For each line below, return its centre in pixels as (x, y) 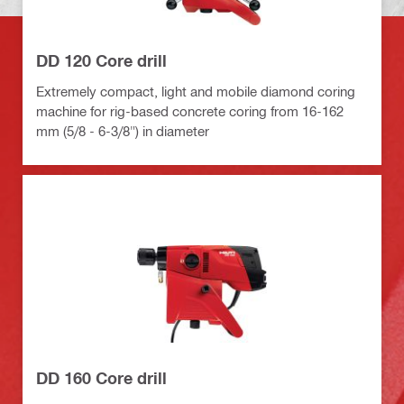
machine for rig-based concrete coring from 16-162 (190, 110)
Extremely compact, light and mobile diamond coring (196, 91)
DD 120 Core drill (101, 60)
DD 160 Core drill (101, 377)
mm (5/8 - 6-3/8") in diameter (123, 130)
